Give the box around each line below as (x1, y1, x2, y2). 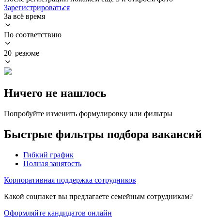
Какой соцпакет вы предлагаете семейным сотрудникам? (4, 192, 193, 201)
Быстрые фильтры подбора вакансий (4, 127, 202, 140)
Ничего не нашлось (4, 86, 107, 99)
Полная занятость (23, 159, 81, 168)
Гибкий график (23, 150, 74, 159)
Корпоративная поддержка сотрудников (4, 175, 136, 184)
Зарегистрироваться (4, 3, 70, 12)
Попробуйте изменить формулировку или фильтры (4, 109, 172, 118)
